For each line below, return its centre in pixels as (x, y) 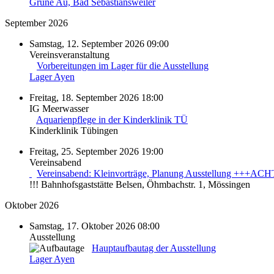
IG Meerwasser (59, 108)
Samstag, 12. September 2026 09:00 (99, 43)
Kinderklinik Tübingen (74, 130)
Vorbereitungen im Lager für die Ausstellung (123, 65)
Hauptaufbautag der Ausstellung (154, 248)
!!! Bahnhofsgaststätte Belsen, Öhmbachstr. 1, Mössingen (140, 184)
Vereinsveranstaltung (69, 54)
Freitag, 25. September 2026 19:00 (96, 151)
